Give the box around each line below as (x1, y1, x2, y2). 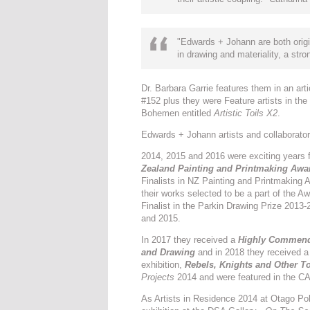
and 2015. (141, 213, 181, 224)
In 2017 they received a (141, 235, 238, 245)
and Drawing (141, 247, 195, 257)
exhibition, (141, 259, 185, 270)
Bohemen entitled (141, 108, 214, 118)
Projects (141, 272, 174, 282)
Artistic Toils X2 (214, 108, 277, 118)
